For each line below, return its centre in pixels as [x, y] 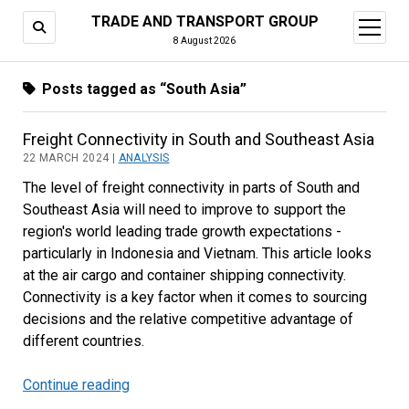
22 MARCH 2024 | [70, 158]
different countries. [83, 341]
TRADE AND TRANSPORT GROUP [204, 21]
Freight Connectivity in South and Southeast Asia [198, 139]
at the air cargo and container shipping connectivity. [184, 275]
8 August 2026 [204, 41]
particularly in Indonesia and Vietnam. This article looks [197, 253]
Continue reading [76, 385]
